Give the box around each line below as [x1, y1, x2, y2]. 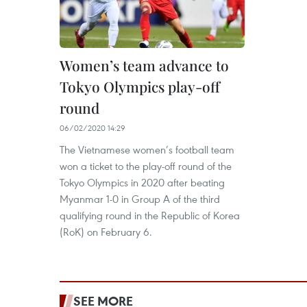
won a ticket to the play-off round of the [60, 159, 232, 173]
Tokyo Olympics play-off [60, 77, 220, 97]
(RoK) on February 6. [60, 225, 152, 239]
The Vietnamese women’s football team [60, 143, 234, 157]
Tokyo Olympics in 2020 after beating [60, 175, 225, 190]
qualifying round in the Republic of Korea [60, 208, 240, 223]
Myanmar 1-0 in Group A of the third [60, 192, 220, 206]
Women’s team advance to [60, 56, 229, 75]
